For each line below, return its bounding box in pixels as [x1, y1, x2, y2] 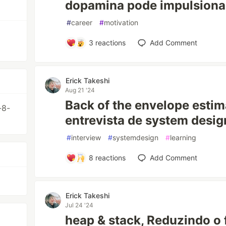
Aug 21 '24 [65, 86, 95, 94]
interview [71, 133, 101, 142]
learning [170, 133, 197, 142]
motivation [104, 18, 139, 27]
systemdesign [112, 133, 159, 142]
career [71, 18, 93, 27]
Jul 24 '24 [65, 201, 94, 209]
